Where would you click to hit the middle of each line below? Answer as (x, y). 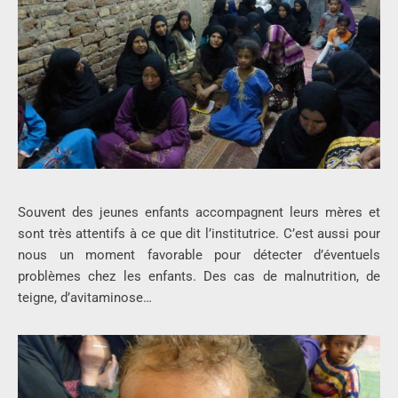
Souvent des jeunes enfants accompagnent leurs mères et (199, 213)
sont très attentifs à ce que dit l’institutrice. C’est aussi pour (199, 234)
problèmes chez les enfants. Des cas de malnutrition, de (199, 277)
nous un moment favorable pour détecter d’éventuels (199, 255)
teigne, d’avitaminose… (85, 298)
